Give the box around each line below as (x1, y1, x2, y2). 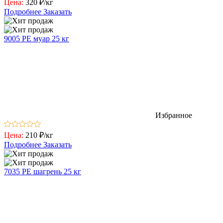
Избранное (155, 111, 192, 119)
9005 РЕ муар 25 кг (4, 34, 69, 43)
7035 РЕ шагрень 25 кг (4, 167, 81, 176)
